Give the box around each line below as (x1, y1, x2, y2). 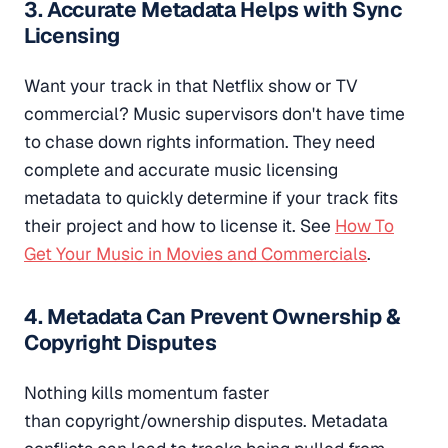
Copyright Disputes (24, 328, 217, 356)
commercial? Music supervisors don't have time (24, 102, 405, 126)
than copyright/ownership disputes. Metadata (24, 408, 388, 432)
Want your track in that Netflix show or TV (24, 74, 358, 98)
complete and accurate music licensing (24, 158, 338, 182)
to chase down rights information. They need (24, 130, 375, 154)
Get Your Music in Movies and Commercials (24, 242, 367, 266)
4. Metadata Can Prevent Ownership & (24, 302, 401, 330)
